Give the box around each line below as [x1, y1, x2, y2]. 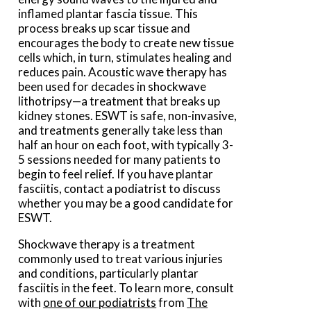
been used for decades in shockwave [18, 79, 207, 94]
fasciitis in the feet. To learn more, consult [18, 280, 235, 296]
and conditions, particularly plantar [18, 266, 199, 281]
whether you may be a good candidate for [18, 196, 234, 211]
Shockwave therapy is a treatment [18, 237, 196, 252]
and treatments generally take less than [18, 123, 224, 138]
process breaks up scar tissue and [18, 21, 191, 36]
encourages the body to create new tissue [18, 35, 235, 51]
